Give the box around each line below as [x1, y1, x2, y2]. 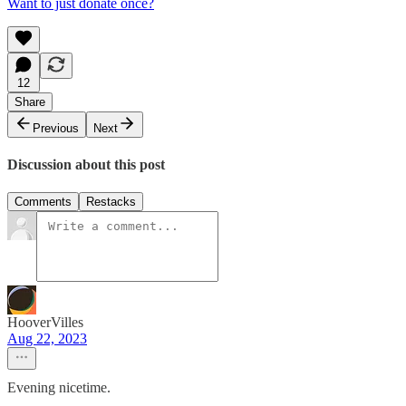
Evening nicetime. [7, 380, 111, 396]
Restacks [86, 195, 136, 209]
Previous [33, 121, 79, 135]
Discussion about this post [7, 156, 165, 172]
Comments [14, 195, 72, 209]
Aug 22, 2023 [7, 331, 87, 347]
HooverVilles [7, 314, 83, 331]
